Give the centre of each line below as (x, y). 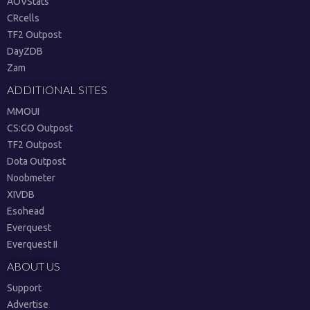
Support (24, 288)
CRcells (23, 18)
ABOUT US (34, 266)
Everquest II (32, 244)
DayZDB (25, 51)
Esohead (26, 211)
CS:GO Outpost (40, 128)
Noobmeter (31, 178)
